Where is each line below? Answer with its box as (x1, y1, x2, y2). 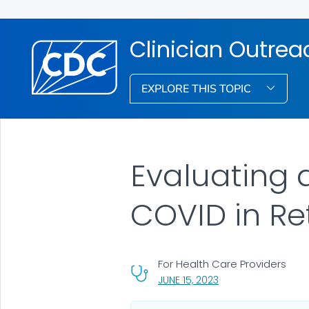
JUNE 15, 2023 (157, 272, 219, 287)
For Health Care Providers (157, 256, 286, 271)
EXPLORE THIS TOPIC (141, 81, 255, 97)
